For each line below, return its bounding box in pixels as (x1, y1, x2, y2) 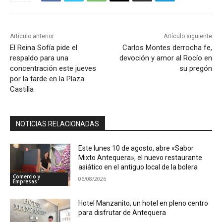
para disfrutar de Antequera (78, 209, 166, 217)
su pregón (179, 63, 212, 73)
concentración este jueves (10, 63, 96, 73)
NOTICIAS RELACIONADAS (16, 119, 99, 128)
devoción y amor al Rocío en (119, 53, 212, 62)
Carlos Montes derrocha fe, (122, 43, 212, 52)
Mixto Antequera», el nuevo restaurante (78, 153, 203, 162)
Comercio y (13, 173, 40, 180)
